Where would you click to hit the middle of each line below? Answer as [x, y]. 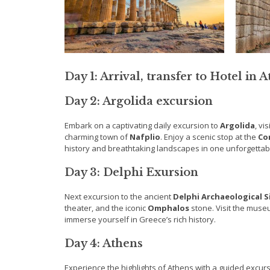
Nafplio [145, 137]
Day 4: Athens [104, 244]
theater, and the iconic [106, 208]
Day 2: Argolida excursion [139, 102]
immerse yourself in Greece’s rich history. [140, 220]
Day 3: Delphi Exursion [131, 173]
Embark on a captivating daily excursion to [142, 126]
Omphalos [168, 208]
